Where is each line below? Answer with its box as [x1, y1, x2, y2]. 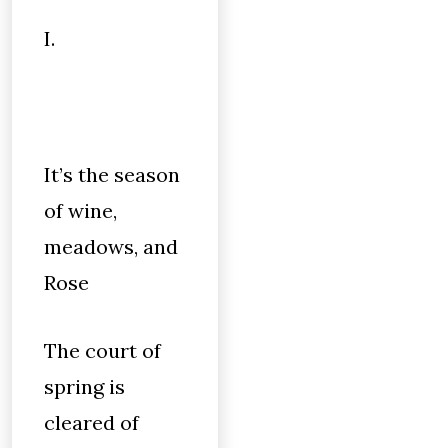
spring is [44, 374, 125, 399]
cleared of [44, 410, 139, 435]
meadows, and [44, 234, 178, 259]
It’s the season [44, 162, 180, 187]
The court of [44, 338, 161, 363]
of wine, [44, 198, 117, 223]
